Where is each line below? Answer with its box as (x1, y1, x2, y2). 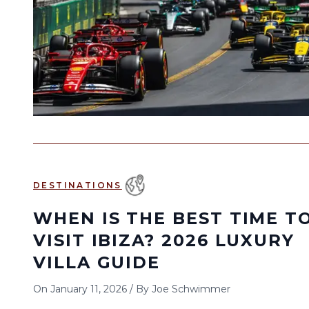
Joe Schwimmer (152, 283, 230, 295)
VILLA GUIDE (33, 252, 161, 272)
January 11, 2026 (50, 283, 127, 295)
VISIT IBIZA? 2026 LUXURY (33, 230, 295, 250)
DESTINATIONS (33, 180, 122, 190)
